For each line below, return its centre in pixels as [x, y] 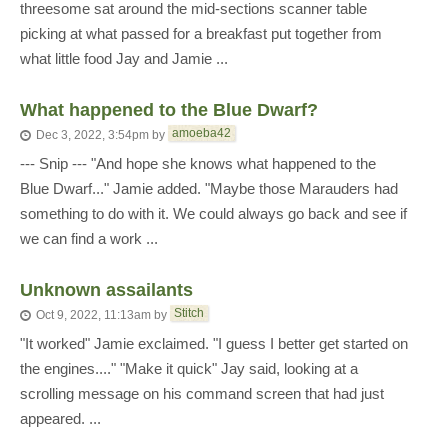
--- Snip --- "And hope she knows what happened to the [198, 163]
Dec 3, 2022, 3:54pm [92, 135]
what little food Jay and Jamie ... [124, 58]
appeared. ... [60, 418]
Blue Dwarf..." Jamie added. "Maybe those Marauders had [209, 188]
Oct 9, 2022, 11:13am [93, 315]
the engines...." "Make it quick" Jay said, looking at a [189, 368]
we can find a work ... [89, 238]
